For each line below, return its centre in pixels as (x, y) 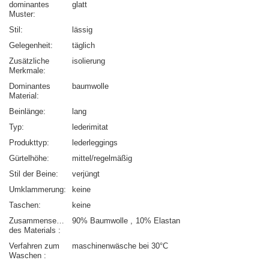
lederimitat (90, 127)
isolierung (89, 61)
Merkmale (26, 71)
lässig (82, 30)
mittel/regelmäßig (102, 159)
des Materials (34, 231)
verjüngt (86, 174)
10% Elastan (158, 221)
